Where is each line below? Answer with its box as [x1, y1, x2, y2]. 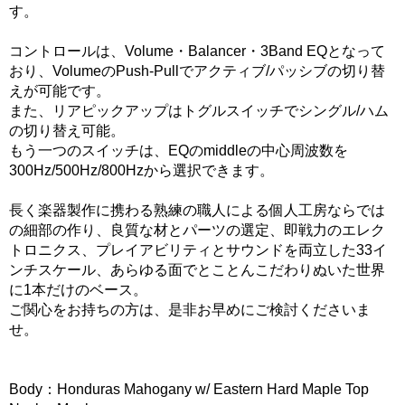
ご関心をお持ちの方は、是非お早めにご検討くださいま [9, 302, 371, 318]
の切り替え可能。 [9, 123, 125, 139]
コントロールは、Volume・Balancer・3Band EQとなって [9, 43, 385, 60]
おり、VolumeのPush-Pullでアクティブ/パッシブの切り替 [9, 63, 385, 80]
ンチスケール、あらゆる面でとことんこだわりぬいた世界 [9, 262, 385, 278]
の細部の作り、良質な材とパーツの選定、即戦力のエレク [9, 222, 385, 239]
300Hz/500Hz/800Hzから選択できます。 [9, 163, 274, 179]
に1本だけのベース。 [9, 282, 147, 298]
